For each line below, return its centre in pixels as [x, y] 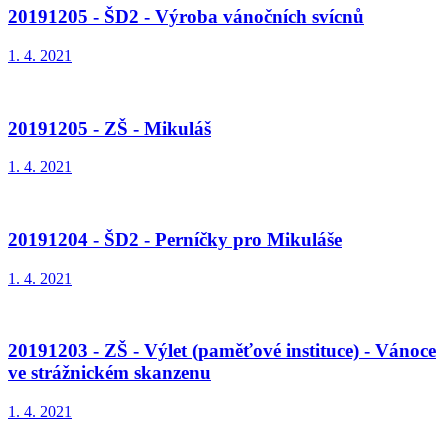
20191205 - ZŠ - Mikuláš [109, 128]
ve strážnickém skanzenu [109, 373]
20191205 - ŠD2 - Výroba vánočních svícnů [186, 17]
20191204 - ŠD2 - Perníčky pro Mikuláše [175, 239]
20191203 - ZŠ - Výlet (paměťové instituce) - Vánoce [222, 351]
